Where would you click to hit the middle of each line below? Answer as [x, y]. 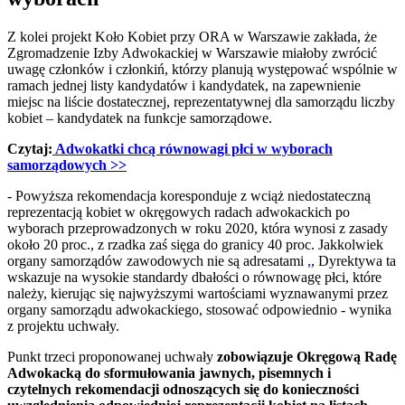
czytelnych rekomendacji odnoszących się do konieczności [183, 390]
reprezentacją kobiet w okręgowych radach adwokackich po [179, 212]
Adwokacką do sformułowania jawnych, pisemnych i [169, 373]
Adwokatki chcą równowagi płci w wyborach [194, 149]
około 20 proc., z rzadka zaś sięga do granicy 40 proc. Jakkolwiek [195, 245]
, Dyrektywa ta [353, 261]
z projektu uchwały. [63, 326]
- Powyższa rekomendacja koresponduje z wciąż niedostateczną [189, 196]
